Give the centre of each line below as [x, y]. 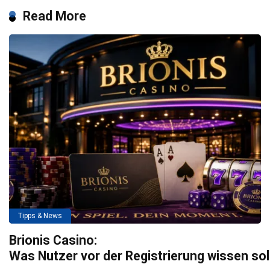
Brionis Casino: [53, 240]
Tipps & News [40, 216]
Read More [55, 16]
